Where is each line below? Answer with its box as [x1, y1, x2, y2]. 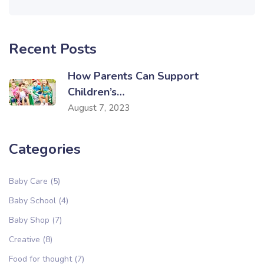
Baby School [9, 195, 56, 206]
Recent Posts [9, 39, 97, 58]
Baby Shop [9, 214, 49, 226]
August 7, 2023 [68, 102, 130, 114]
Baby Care [9, 176, 48, 187]
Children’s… [68, 85, 125, 99]
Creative [9, 234, 40, 245]
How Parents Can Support [68, 69, 199, 83]
